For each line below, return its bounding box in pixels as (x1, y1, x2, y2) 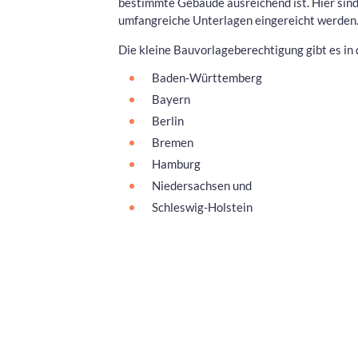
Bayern (152, 91, 190, 106)
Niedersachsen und (152, 177, 252, 193)
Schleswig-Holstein (152, 199, 253, 214)
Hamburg (152, 156, 201, 171)
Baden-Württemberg (152, 70, 262, 85)
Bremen (152, 134, 193, 149)
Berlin (152, 113, 184, 128)
